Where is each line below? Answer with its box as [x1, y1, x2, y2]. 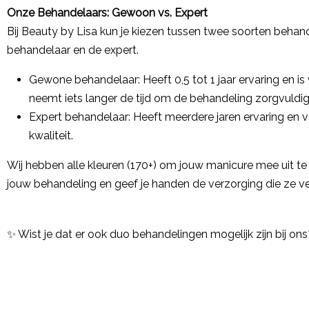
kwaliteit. [29, 129, 73, 142]
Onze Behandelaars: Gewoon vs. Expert [7, 6, 208, 19]
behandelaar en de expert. [7, 43, 139, 57]
